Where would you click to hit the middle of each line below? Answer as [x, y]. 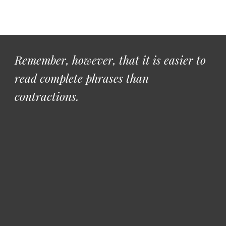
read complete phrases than [82, 78]
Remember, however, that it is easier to [110, 60]
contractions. [49, 96]
